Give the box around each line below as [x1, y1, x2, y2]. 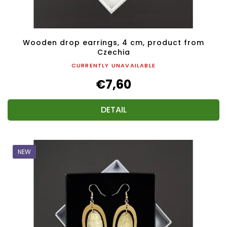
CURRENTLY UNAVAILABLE [71, 61, 156, 69]
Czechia [97, 47, 130, 57]
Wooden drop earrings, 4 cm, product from [23, 37, 204, 48]
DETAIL [100, 103, 127, 116]
